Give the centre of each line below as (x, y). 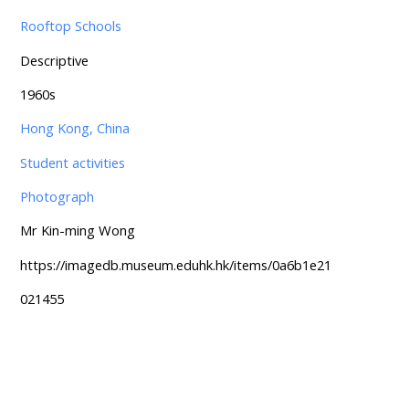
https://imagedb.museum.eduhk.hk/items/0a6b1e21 (175, 264)
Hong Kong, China (74, 128)
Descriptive (54, 60)
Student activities (72, 162)
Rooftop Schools (70, 26)
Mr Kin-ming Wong (77, 231)
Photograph (57, 197)
